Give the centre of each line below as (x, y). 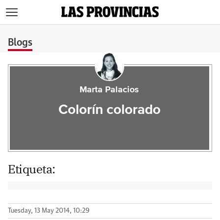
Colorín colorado (109, 110)
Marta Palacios (110, 90)
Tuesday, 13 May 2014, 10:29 (49, 211)
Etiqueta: (32, 169)
